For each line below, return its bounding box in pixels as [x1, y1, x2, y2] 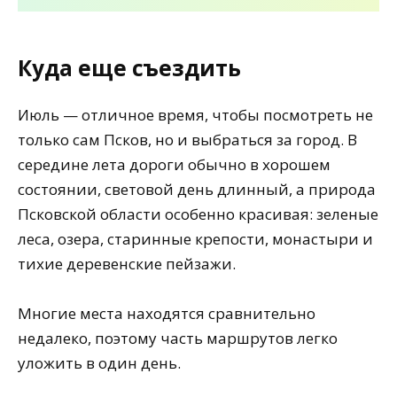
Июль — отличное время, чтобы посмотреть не [18, 104, 373, 125]
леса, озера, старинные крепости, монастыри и [18, 228, 373, 249]
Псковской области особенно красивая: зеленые [18, 203, 378, 224]
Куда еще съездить [18, 53, 241, 83]
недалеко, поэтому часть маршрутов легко [18, 328, 338, 349]
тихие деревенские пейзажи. [18, 253, 236, 274]
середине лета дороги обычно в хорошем [18, 153, 331, 175]
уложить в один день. [18, 353, 181, 374]
